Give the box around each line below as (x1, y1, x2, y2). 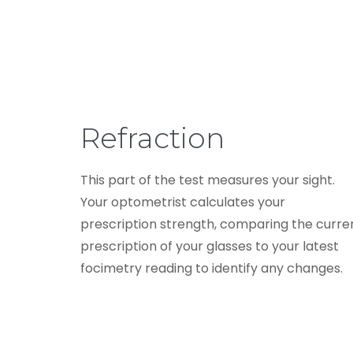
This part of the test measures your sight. (80, 170, 335, 189)
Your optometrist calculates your (80, 192, 285, 211)
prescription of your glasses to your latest (80, 236, 339, 255)
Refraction (80, 120, 225, 155)
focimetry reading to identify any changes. (80, 258, 343, 277)
